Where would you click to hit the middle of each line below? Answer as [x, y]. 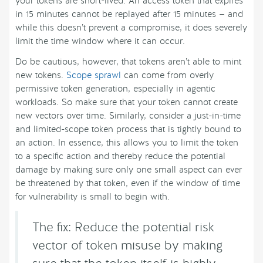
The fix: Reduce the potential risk [123, 227]
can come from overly [167, 75]
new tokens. [41, 75]
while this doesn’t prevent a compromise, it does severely [131, 28]
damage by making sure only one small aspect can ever [129, 170]
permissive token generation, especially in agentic [115, 89]
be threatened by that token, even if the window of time [128, 183]
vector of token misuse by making [127, 245]
